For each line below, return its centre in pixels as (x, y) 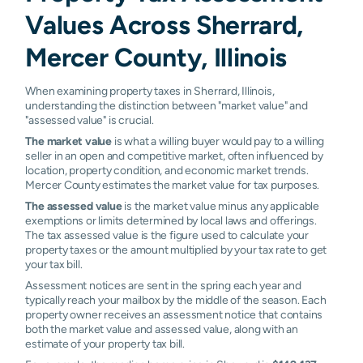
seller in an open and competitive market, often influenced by (174, 155)
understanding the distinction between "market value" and (167, 105)
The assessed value (74, 205)
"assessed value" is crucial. (90, 120)
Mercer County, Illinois (156, 57)
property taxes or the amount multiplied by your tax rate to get (176, 249)
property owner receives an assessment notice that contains (174, 314)
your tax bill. (54, 264)
